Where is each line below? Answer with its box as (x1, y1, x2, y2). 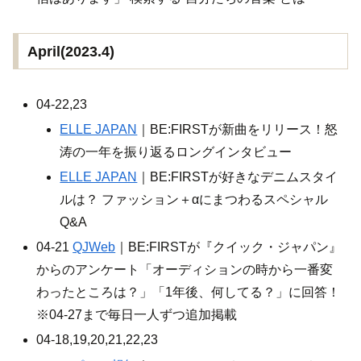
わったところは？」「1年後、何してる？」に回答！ (36, 285, 341, 300)
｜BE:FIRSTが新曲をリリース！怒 (137, 122, 338, 136)
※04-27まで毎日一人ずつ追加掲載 (36, 308, 238, 322)
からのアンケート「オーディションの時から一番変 (36, 263, 334, 277)
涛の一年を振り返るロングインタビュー (60, 144, 293, 159)
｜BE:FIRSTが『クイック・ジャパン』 (115, 240, 342, 255)
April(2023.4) (27, 43, 114, 60)
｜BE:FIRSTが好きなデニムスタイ (137, 169, 338, 184)
